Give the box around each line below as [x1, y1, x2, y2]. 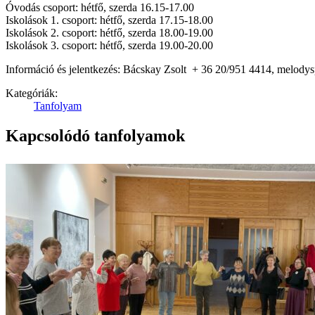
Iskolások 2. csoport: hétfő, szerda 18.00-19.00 [6, 26, 213, 39]
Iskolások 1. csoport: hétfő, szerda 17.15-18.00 [6, 13, 213, 26]
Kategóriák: [6, 86, 58, 99]
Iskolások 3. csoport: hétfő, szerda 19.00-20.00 [6, 39, 213, 51]
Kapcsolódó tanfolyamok [6, 126, 185, 145]
